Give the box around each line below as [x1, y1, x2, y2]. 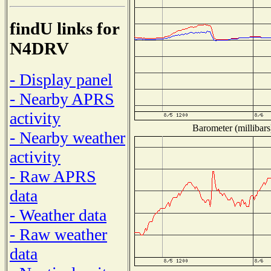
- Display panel [10, 70, 113, 89]
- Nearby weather [10, 128, 125, 147]
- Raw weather [10, 224, 107, 244]
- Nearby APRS [10, 89, 114, 108]
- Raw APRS [10, 166, 96, 186]
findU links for [10, 19, 119, 39]
